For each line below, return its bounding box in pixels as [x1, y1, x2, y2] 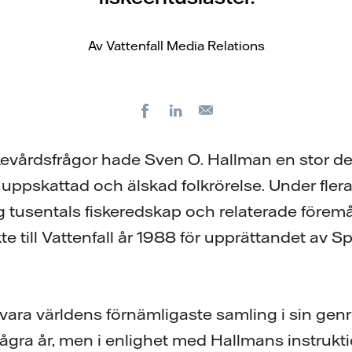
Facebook [160, 102, 222, 118]
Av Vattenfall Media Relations [87, 38, 265, 53]
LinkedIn [191, 102, 245, 118]
